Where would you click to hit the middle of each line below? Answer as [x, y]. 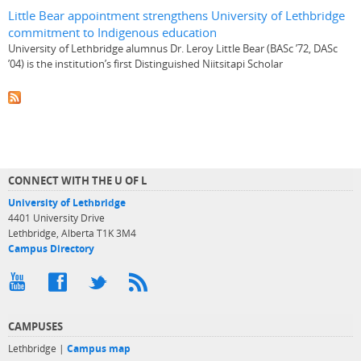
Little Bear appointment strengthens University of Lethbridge [176, 16]
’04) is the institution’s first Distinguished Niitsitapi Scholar [145, 64]
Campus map [99, 348]
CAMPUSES [35, 326]
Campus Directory [51, 248]
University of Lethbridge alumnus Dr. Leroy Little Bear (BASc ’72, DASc [173, 49]
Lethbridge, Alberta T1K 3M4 [72, 233]
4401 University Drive [56, 218]
